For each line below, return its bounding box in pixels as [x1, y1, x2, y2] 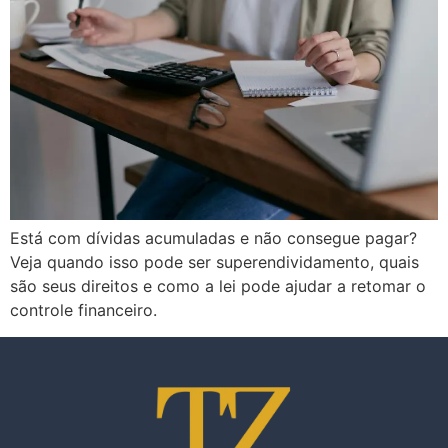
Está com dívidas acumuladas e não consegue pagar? [10, 228, 417, 249]
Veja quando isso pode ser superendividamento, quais [10, 252, 419, 273]
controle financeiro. [10, 300, 157, 321]
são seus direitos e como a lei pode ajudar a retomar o [10, 276, 426, 297]
